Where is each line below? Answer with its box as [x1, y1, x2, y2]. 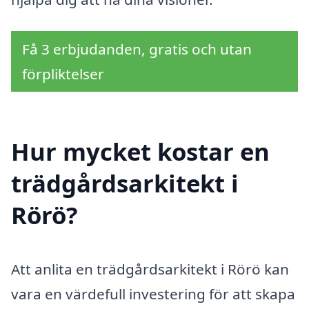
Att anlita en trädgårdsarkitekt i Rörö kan [11, 259, 289, 279]
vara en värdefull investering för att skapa [11, 284, 295, 304]
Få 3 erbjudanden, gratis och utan [22, 39, 252, 59]
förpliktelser [22, 63, 104, 83]
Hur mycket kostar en [11, 135, 270, 168]
